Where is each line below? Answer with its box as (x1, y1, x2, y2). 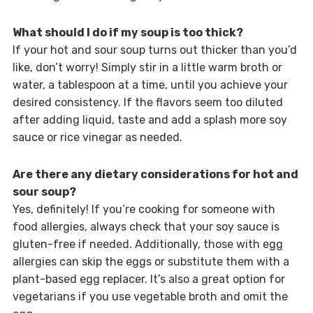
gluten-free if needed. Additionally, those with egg (12, 237, 283, 251)
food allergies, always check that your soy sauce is (12, 219, 279, 233)
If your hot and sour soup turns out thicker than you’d (12, 43, 297, 57)
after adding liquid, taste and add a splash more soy (12, 112, 287, 126)
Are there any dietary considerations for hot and (12, 167, 298, 181)
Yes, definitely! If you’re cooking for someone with (12, 202, 275, 216)
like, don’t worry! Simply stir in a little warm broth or (12, 60, 282, 74)
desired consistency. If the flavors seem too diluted (12, 95, 283, 109)
